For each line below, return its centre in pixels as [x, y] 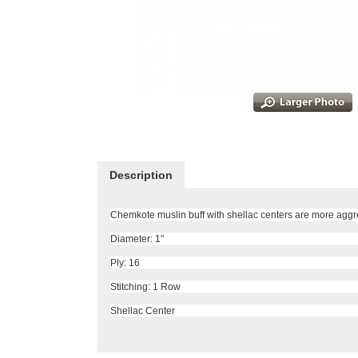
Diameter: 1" [137, 239]
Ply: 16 [125, 263]
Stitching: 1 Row [145, 286]
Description [141, 175]
